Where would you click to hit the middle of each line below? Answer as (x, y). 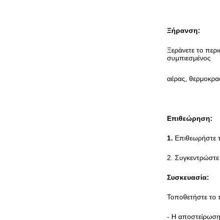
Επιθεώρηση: (190, 118)
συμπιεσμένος (189, 58)
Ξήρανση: (184, 30)
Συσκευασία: (188, 177)
